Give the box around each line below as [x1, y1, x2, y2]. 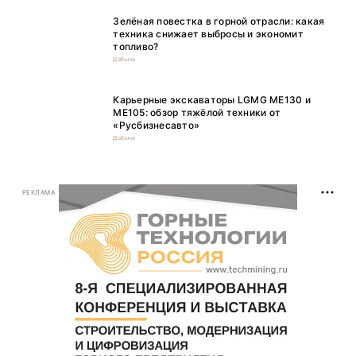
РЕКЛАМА [22, 188, 56, 196]
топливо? [113, 41, 161, 53]
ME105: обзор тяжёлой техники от [113, 106, 281, 119]
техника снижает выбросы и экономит [113, 28, 304, 41]
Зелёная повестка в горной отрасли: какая [113, 15, 325, 28]
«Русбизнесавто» [113, 119, 200, 132]
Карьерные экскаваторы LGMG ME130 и [113, 94, 311, 106]
